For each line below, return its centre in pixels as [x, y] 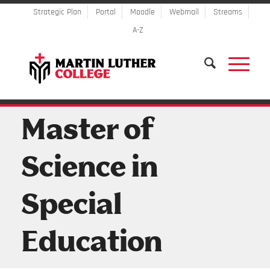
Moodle [142, 12]
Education [91, 243]
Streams [228, 12]
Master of [87, 131]
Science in [89, 169]
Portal [105, 12]
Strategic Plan [57, 12]
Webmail [184, 12]
